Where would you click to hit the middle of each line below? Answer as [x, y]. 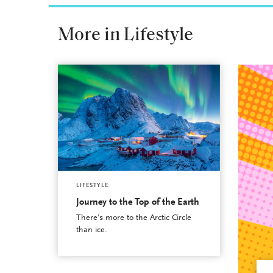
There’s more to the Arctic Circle [133, 218]
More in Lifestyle [125, 35]
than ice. [91, 230]
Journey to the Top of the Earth [137, 202]
